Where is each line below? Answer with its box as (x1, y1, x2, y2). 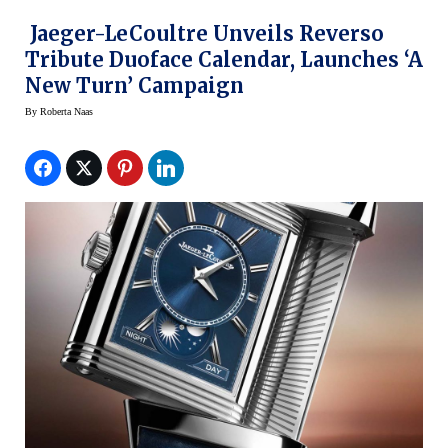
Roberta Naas (40, 106, 93, 118)
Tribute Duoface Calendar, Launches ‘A (25, 47, 423, 73)
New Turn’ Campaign (25, 73, 244, 99)
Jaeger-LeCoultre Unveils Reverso (25, 21, 384, 47)
